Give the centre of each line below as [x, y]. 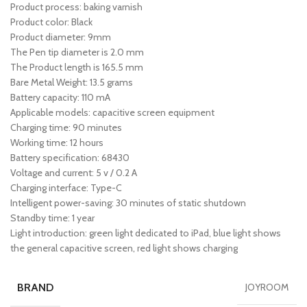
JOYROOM [267, 287]
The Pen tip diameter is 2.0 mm [77, 52]
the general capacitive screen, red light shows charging [124, 248]
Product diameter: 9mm [61, 37]
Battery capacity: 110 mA [60, 97]
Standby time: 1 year [52, 218]
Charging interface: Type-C [66, 187]
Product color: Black [51, 22]
